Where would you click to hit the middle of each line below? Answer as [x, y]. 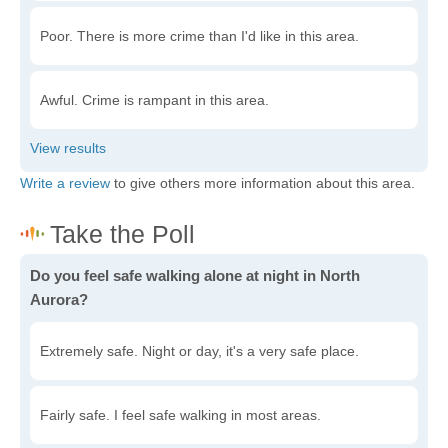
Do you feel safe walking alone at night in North [195, 276]
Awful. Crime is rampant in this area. [154, 100]
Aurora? [59, 300]
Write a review [65, 183]
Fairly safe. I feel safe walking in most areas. [180, 415]
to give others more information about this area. [262, 183]
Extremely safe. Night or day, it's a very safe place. [199, 351]
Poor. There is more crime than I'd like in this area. [199, 36]
